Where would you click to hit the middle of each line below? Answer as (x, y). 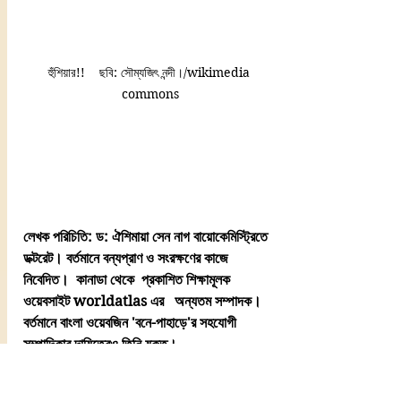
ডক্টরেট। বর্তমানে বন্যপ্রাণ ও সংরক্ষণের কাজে (128, 258)
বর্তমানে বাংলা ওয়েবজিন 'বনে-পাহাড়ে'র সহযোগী (132, 322)
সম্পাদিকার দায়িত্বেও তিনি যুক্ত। (102, 344)
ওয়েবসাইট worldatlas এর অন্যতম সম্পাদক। (146, 301)
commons (150, 94)
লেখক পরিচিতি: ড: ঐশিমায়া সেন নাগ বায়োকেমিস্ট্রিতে (149, 236)
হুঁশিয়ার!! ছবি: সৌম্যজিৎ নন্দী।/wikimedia (150, 72)
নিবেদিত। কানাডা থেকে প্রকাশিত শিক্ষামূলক (128, 279)
